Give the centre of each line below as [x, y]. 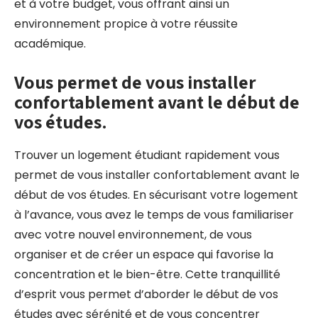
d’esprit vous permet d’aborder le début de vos [146, 294]
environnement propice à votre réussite [126, 24]
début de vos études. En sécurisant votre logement [156, 195]
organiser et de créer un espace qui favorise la [144, 254]
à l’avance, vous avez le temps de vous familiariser [154, 215]
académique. [50, 44]
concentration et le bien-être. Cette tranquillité [147, 274]
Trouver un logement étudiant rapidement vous [147, 155]
